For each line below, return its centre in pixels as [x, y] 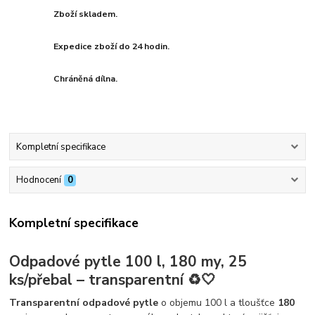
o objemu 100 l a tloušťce [218, 303]
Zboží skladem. [86, 14]
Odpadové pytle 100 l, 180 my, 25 [128, 262]
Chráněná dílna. [86, 79]
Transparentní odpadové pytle [84, 303]
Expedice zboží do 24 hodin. [112, 47]
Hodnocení [38, 180]
